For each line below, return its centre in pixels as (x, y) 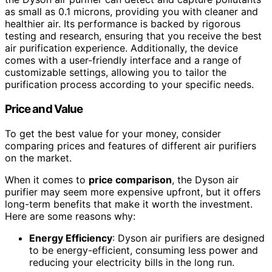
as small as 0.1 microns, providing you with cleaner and (131, 12)
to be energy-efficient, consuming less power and (144, 250)
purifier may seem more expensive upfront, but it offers (133, 192)
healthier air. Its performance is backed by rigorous (123, 24)
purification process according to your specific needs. (129, 85)
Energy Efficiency (71, 238)
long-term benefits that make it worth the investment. (129, 204)
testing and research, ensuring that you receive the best (133, 36)
